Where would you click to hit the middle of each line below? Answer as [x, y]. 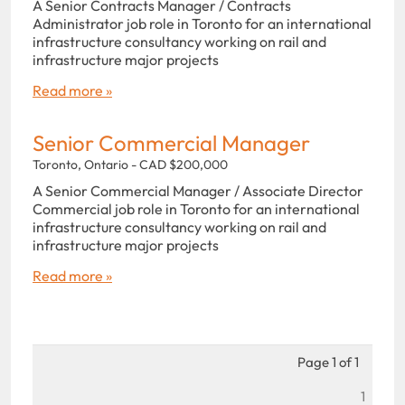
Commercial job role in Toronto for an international [196, 208]
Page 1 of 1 [328, 362]
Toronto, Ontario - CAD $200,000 [130, 164]
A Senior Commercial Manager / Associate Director [198, 190]
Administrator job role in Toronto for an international [202, 23]
